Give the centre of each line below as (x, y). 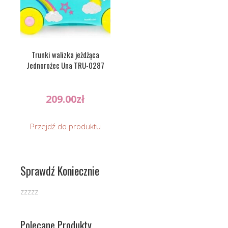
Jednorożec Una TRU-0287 (65, 65)
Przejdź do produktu (65, 126)
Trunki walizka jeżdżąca (65, 54)
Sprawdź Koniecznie (60, 171)
